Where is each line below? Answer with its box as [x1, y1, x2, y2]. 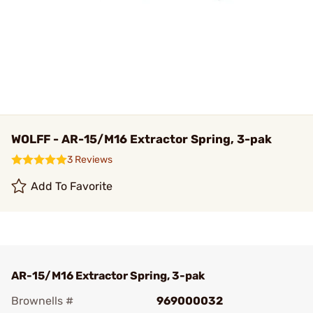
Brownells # [11, 294, 73, 307]
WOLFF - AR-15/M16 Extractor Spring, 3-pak [11, 132, 272, 146]
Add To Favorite [31, 180, 113, 193]
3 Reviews [67, 154, 112, 166]
